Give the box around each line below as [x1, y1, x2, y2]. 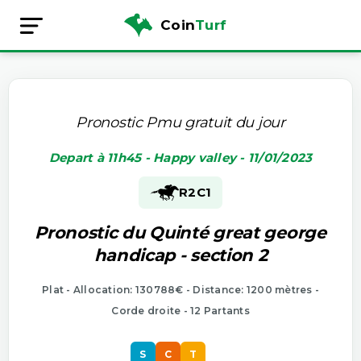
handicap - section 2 [93, 244, 268, 265]
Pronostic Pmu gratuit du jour [76, 113, 285, 131]
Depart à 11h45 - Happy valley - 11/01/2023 [48, 149, 313, 165]
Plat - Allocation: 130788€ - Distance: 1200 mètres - [42, 283, 319, 296]
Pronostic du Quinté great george [35, 222, 326, 243]
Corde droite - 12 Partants [111, 304, 250, 317]
